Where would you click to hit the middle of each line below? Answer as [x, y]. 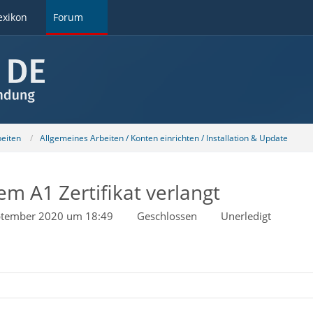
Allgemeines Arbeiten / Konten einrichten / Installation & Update [163, 138]
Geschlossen [167, 216]
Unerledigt [246, 216]
